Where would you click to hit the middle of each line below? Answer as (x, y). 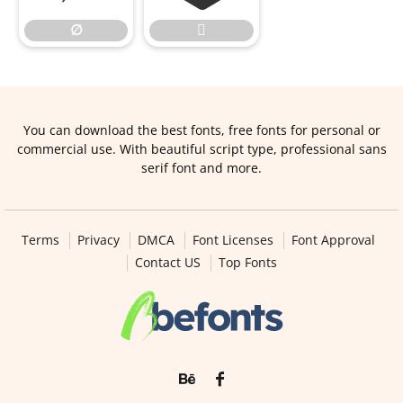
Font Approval (333, 240)
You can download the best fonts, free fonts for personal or (201, 130)
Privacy (98, 240)
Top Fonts (247, 262)
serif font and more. (201, 168)
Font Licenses (233, 240)
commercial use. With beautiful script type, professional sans (201, 149)
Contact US (167, 262)
